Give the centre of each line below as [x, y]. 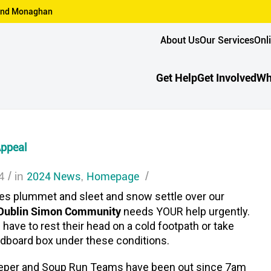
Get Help [177, 78]
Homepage [113, 176]
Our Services [227, 39]
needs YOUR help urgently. [187, 211]
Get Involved [227, 78]
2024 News [54, 176]
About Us [180, 39]
